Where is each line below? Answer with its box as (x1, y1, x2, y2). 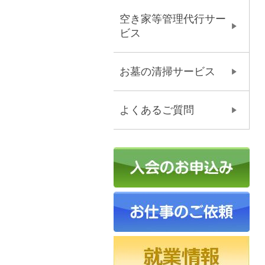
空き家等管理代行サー (119, 13, 226, 25)
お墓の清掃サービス (119, 66, 215, 77)
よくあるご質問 (119, 104, 194, 116)
